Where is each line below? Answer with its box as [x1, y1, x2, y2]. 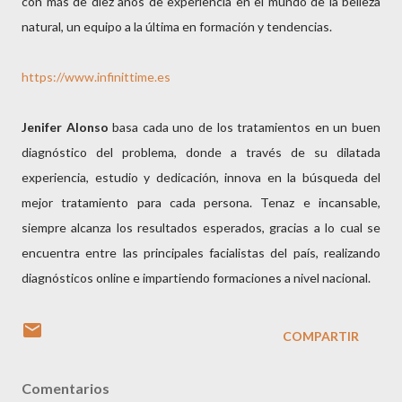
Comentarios [22, 380, 109, 397]
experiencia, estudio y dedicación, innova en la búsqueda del [22, 170, 380, 185]
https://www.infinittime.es [22, 69, 170, 84]
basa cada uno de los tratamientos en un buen [108, 119, 381, 135]
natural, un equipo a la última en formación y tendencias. [22, 19, 335, 34]
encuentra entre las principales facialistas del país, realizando [22, 245, 380, 260]
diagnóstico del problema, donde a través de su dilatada [22, 144, 380, 160]
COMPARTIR [283, 328, 359, 344]
